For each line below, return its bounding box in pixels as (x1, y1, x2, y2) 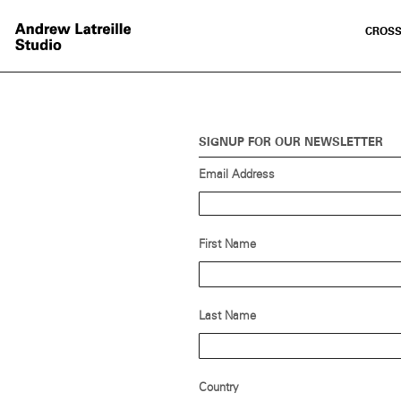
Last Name (199, 310, 256, 322)
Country (199, 381, 239, 394)
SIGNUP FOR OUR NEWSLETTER (199, 134, 383, 149)
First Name (199, 238, 256, 251)
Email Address (199, 168, 275, 181)
